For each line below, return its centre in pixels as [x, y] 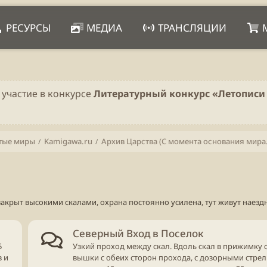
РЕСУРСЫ [29, 27]
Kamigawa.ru [68, 141]
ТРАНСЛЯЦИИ [193, 27]
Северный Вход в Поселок [138, 233]
